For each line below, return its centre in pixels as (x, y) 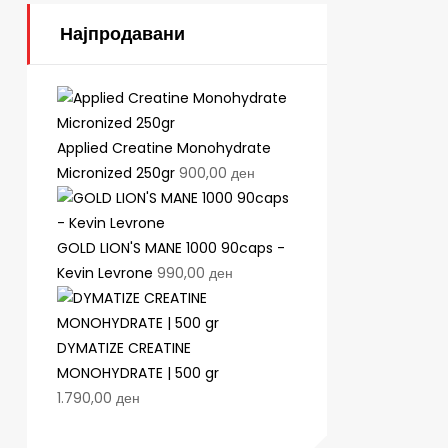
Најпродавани (122, 33)
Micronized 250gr (116, 173)
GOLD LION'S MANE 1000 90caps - (171, 248)
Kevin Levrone (105, 273)
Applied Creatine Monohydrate (164, 148)
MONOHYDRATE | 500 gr (138, 373)
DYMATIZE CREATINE (124, 348)
